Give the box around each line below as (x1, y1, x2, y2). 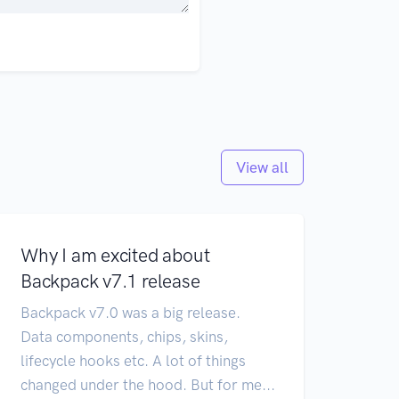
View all (236, 158, 289, 176)
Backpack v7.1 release (20, 269, 200, 292)
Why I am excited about (20, 243, 210, 266)
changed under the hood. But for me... (20, 375, 275, 394)
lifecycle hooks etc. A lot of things (20, 351, 246, 370)
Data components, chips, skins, (20, 327, 228, 346)
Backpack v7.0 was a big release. (20, 303, 240, 322)
